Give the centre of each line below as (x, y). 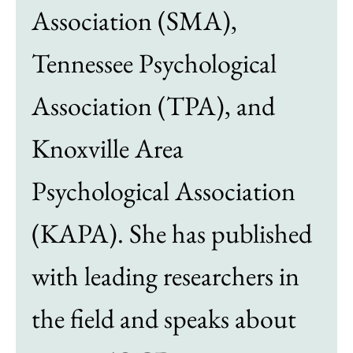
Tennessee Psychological (154, 63)
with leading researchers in (165, 276)
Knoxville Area (108, 149)
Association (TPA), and (153, 106)
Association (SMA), (134, 21)
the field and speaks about (164, 319)
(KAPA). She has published (172, 234)
